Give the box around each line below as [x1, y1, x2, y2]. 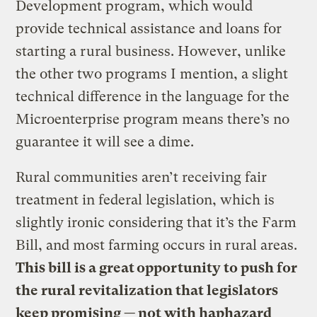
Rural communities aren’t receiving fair [16, 168, 267, 185]
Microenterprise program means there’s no [16, 110, 290, 127]
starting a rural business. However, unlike [16, 42, 287, 59]
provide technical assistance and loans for [16, 20, 282, 37]
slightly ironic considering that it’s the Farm [16, 214, 297, 231]
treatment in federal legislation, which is [16, 191, 275, 208]
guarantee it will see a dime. [16, 133, 195, 150]
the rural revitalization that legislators [16, 282, 279, 299]
